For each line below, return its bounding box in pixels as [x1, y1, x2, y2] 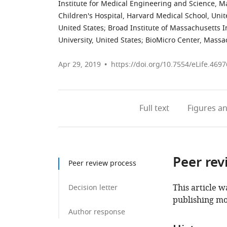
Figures [187, 102, 216, 115]
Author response [68, 207, 125, 217]
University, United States [58, 35, 141, 46]
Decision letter [68, 182, 118, 193]
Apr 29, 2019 [58, 59, 101, 70]
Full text [139, 102, 169, 115]
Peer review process [68, 158, 136, 169]
